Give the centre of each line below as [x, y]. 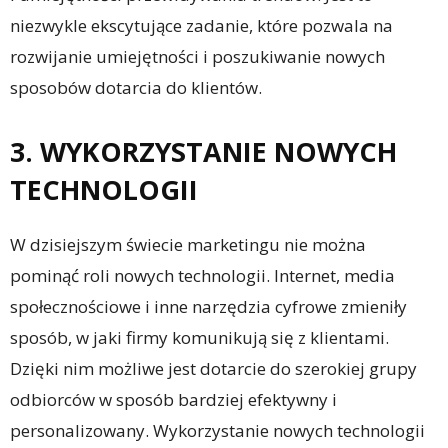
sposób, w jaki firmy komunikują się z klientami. [199, 338]
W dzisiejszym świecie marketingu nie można [188, 245]
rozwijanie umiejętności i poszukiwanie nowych [197, 57]
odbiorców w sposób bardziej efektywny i [173, 400]
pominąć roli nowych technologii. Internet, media [202, 276]
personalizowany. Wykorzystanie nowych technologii [217, 431]
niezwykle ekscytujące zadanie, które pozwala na [201, 26]
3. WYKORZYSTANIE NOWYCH [203, 152]
